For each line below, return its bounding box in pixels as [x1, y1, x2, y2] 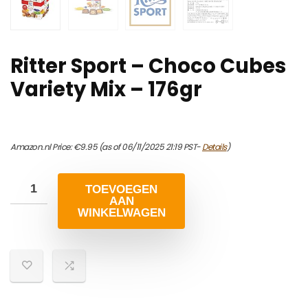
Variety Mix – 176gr [10, 76, 202, 104]
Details [202, 141, 227, 153]
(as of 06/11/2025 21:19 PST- [97, 141, 202, 153]
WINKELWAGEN [77, 206, 166, 220]
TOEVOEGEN [85, 183, 157, 197]
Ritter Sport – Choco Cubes [10, 52, 286, 80]
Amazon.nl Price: [10, 141, 74, 153]
